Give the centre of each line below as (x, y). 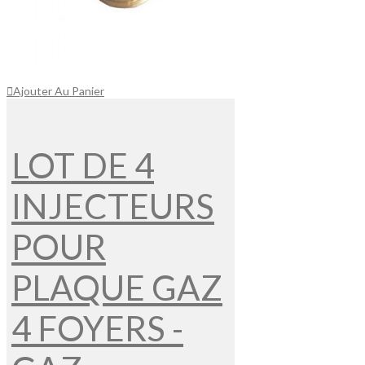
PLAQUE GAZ (117, 288)
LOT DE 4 (83, 166)
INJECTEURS (113, 207)
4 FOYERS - (97, 329)
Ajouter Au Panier (59, 91)
